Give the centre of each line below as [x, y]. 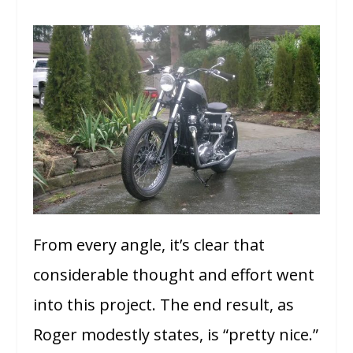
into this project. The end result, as [164, 305]
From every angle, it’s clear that [149, 245]
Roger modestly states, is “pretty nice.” [176, 335]
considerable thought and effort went [174, 275]
